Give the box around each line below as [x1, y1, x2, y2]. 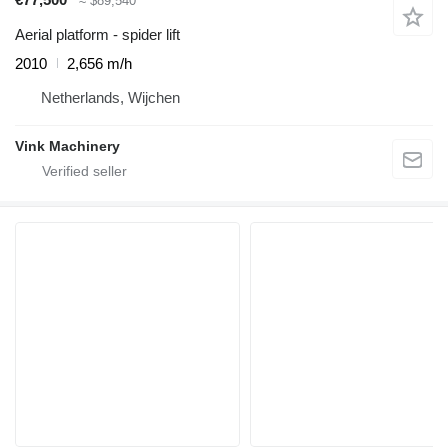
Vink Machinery [15, 137, 120, 154]
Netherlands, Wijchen [41, 88, 180, 106]
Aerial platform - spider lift [15, 25, 180, 43]
